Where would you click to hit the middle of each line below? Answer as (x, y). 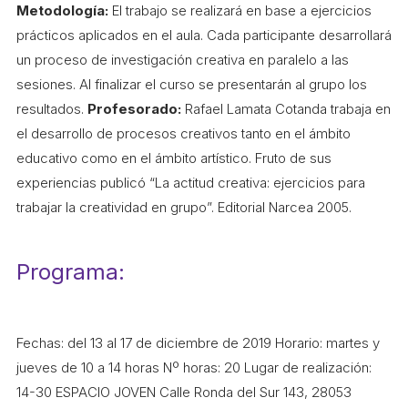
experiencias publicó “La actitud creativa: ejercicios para (191, 183)
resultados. (52, 109)
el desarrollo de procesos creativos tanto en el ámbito (184, 134)
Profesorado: (134, 109)
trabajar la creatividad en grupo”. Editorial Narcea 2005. (184, 208)
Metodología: (62, 11)
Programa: (71, 272)
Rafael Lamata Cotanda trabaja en (286, 109)
